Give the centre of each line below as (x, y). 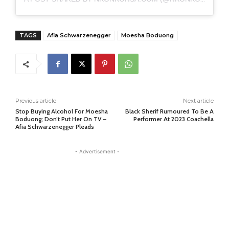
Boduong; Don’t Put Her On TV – (61, 119)
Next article (198, 100)
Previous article (36, 100)
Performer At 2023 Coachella (173, 119)
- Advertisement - (97, 151)
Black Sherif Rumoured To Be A (169, 111)
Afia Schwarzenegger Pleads (55, 126)
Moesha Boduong (147, 35)
